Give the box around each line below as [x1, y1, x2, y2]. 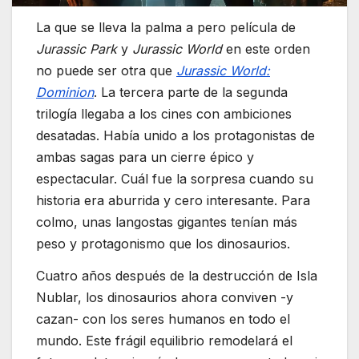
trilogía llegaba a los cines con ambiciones [36, 105, 292, 122]
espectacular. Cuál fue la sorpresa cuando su [36, 170, 313, 187]
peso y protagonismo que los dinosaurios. [36, 235, 290, 252]
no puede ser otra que [36, 62, 176, 79]
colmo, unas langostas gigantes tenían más [36, 213, 297, 230]
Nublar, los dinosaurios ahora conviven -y [36, 288, 293, 305]
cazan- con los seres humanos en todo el [36, 310, 290, 327]
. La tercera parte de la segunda [94, 83, 288, 100]
